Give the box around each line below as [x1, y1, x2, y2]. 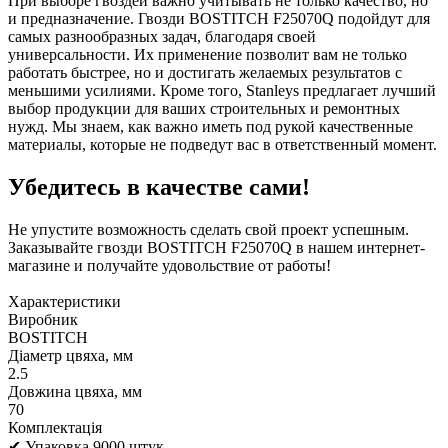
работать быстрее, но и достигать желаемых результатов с [8, 64, 402, 82]
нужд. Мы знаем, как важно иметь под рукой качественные [8, 118, 413, 136]
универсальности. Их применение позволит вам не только [8, 46, 407, 64]
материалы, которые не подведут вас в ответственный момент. [8, 136, 437, 154]
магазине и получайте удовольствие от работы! [8, 256, 331, 274]
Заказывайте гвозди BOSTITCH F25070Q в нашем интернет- [8, 238, 425, 256]
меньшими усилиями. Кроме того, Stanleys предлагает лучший [8, 82, 436, 100]
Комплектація [8, 418, 102, 436]
